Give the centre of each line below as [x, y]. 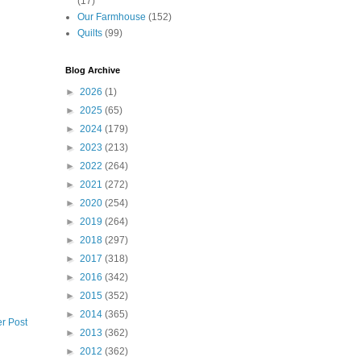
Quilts [90, 33]
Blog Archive [93, 71]
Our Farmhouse [112, 17]
